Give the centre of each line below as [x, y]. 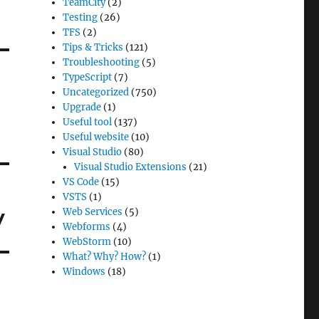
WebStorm [87, 242]
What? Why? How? [105, 257]
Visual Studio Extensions [131, 167]
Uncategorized [96, 92]
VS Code [81, 182]
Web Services [93, 212]
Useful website [96, 137]
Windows [84, 272]
